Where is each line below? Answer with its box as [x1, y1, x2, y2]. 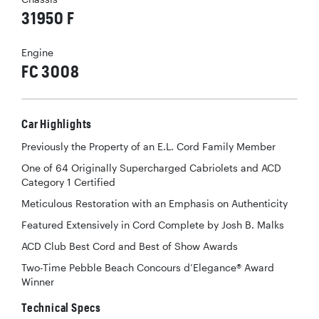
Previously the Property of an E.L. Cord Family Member [21, 141, 276, 153]
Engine [21, 47, 53, 59]
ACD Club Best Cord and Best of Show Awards [21, 241, 238, 253]
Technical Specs [21, 300, 101, 315]
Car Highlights [21, 117, 93, 131]
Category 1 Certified [21, 177, 115, 189]
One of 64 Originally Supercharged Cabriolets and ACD [21, 162, 281, 174]
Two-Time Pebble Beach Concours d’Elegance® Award [21, 262, 274, 274]
